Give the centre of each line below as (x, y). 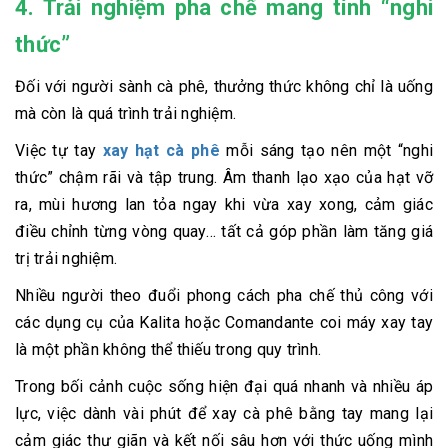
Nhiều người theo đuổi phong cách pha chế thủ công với (224, 296)
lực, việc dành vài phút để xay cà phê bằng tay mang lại (224, 414)
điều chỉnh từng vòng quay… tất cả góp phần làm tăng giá (224, 232)
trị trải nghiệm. (66, 259)
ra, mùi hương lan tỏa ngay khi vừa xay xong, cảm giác (224, 205)
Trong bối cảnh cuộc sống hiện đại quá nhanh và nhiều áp (224, 387)
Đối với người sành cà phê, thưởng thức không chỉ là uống (224, 87)
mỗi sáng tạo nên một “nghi (326, 151)
